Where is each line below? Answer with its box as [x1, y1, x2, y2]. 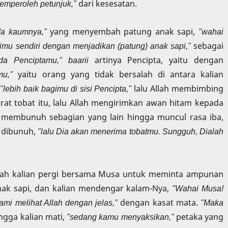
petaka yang [174, 211, 223, 222]
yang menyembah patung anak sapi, [50, 26, 199, 38]
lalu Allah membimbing [131, 83, 224, 95]
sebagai [190, 40, 224, 52]
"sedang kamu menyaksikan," [67, 211, 174, 222]
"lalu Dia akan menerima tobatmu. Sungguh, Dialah [37, 126, 224, 137]
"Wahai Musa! [172, 182, 224, 194]
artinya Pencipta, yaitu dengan [88, 54, 224, 66]
